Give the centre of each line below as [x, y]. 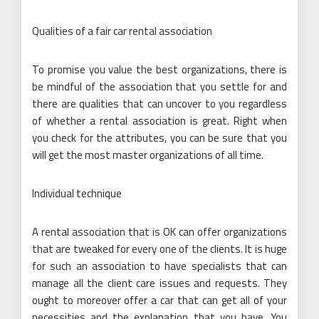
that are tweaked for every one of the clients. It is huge [159, 249]
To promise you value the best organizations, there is [159, 69]
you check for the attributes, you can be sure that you [159, 137]
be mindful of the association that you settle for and [159, 86]
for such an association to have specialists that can [159, 266]
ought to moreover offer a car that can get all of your [159, 300]
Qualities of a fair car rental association [122, 31]
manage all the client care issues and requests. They [159, 283]
